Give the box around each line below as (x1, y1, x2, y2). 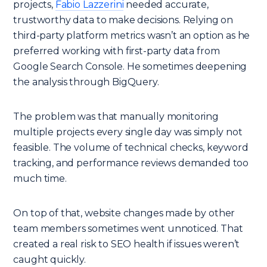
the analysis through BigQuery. (13, 76, 159, 88)
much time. (13, 173, 67, 184)
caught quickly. (13, 254, 86, 265)
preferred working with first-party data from (13, 45, 220, 57)
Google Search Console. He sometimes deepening (13, 61, 247, 72)
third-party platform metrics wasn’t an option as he (13, 30, 250, 41)
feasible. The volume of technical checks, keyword (13, 142, 249, 153)
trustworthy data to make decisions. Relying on (13, 14, 234, 26)
